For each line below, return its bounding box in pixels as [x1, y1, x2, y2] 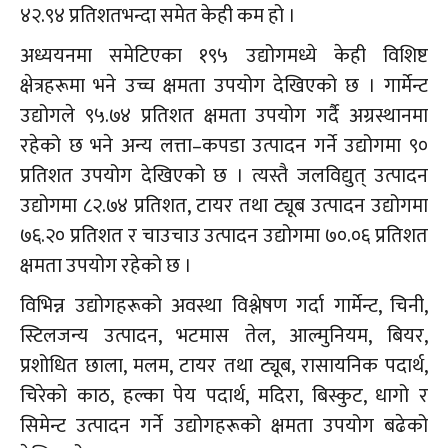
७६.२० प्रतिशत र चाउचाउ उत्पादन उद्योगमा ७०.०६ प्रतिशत [20, 219, 428, 254]
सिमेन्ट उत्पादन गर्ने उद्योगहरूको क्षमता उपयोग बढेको [20, 409, 428, 444]
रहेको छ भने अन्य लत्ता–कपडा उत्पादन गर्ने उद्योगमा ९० [20, 129, 428, 164]
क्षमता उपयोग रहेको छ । [20, 249, 192, 284]
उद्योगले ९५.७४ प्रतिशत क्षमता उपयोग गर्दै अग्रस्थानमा [20, 99, 428, 134]
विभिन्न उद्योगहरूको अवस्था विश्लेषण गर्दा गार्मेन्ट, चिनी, [20, 289, 428, 324]
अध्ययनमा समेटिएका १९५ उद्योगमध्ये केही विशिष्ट [20, 39, 428, 74]
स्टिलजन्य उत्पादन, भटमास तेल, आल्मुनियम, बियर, [20, 319, 428, 354]
